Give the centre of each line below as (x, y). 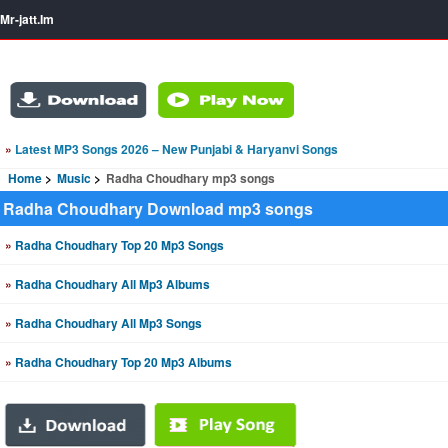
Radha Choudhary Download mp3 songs (158, 208)
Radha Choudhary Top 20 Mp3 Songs (118, 245)
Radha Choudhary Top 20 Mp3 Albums (122, 362)
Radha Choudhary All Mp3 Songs (107, 323)
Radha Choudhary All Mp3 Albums (111, 284)
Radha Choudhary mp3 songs (190, 178)
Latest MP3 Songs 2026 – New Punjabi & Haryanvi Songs (175, 149)
